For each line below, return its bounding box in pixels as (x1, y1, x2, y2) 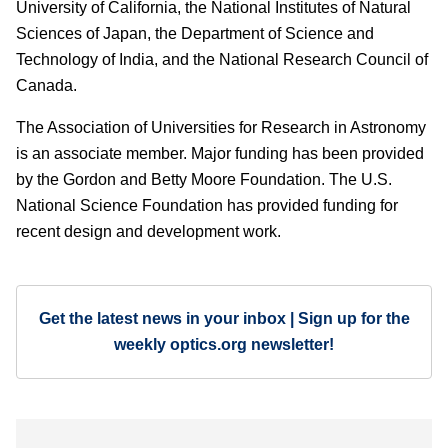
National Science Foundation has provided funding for (16, 197, 398, 215)
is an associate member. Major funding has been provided (16, 145, 424, 163)
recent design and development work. (16, 223, 281, 241)
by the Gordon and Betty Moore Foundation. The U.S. (16, 171, 392, 189)
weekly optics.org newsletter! (114, 336, 334, 354)
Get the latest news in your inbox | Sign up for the (38, 310, 410, 328)
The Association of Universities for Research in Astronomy (16, 119, 426, 137)
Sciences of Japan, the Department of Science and (16, 25, 374, 43)
